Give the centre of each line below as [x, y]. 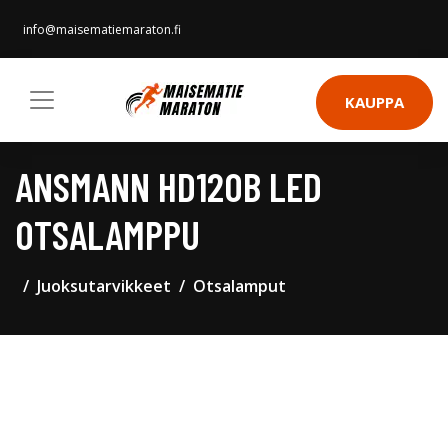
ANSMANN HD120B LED [168, 186]
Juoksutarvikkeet [104, 286]
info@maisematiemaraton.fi [102, 29]
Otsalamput [239, 286]
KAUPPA [374, 102]
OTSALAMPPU [107, 234]
